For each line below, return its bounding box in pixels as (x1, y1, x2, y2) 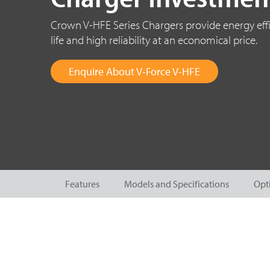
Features (65, 178, 99, 190)
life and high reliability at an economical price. (51, 33, 257, 47)
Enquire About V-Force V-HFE (69, 64, 200, 78)
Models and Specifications (124, 178, 229, 190)
